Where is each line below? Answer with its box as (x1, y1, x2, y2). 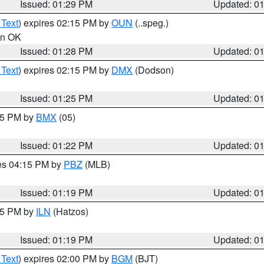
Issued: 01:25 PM (20, 91, 93, 105)
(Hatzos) (51, 204, 88, 218)
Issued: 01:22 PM (20, 138, 93, 152)
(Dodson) (133, 63, 174, 77)
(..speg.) (133, 16, 169, 29)
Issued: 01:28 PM (20, 44, 93, 58)
